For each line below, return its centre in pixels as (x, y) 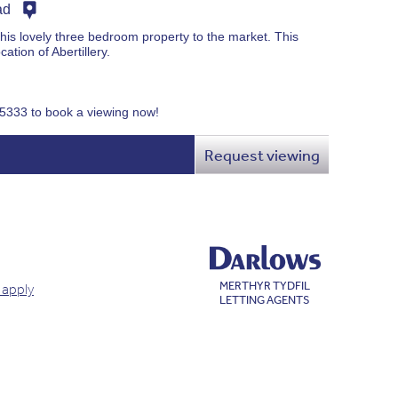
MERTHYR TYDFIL (265, 285)
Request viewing (262, 154)
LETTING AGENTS (265, 299)
